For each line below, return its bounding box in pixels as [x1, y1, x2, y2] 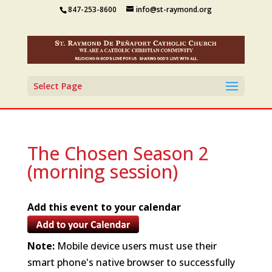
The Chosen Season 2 [27, 141, 209, 166]
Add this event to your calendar [27, 200, 181, 214]
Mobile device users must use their [54, 239, 217, 253]
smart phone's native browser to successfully [27, 256, 235, 270]
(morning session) [27, 159, 178, 185]
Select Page [33, 80, 82, 92]
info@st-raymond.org [136, 4, 212, 15]
